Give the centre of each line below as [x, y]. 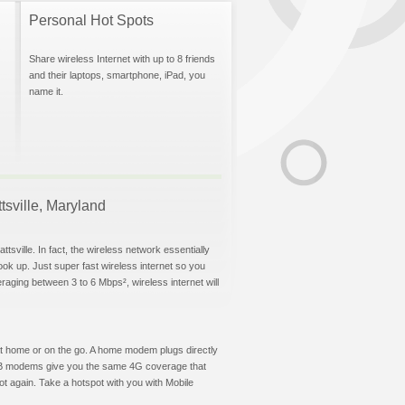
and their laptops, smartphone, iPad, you [117, 75]
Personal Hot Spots [91, 20]
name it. [46, 91]
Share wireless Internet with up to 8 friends [122, 59]
